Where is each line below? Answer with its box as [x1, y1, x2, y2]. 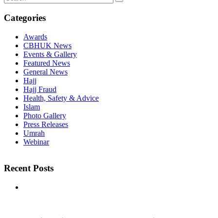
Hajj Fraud [23, 85, 56, 93]
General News [23, 67, 68, 76]
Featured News [23, 58, 70, 67]
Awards [23, 32, 47, 41]
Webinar [23, 137, 49, 146]
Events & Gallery [23, 50, 77, 58]
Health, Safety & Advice [23, 93, 99, 102]
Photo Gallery [23, 111, 66, 120]
